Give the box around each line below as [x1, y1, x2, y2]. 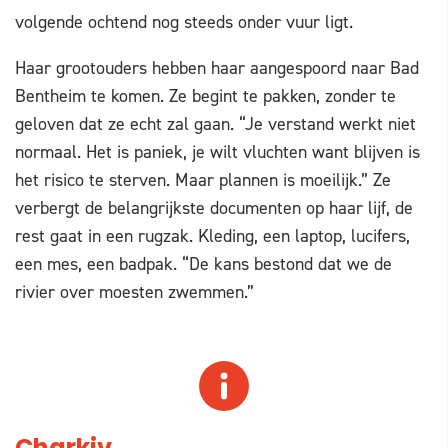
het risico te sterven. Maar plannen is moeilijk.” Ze [15, 168, 391, 193]
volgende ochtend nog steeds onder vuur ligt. [15, 10, 353, 35]
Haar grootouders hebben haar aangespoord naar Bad [15, 56, 419, 81]
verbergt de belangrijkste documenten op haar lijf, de [15, 196, 413, 221]
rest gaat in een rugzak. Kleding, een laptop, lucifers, [15, 224, 410, 249]
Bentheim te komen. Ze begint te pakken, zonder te [15, 84, 396, 109]
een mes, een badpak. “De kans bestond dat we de [15, 252, 392, 277]
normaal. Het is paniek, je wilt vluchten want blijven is [15, 140, 420, 165]
